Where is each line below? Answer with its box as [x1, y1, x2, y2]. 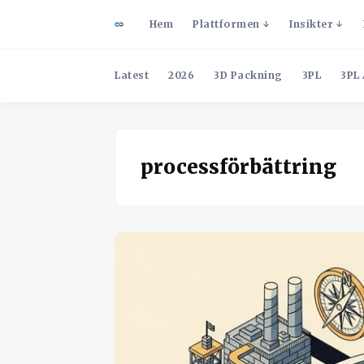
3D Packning [214, 69, 283, 81]
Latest [115, 69, 149, 81]
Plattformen [193, 18, 260, 30]
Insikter [289, 18, 333, 30]
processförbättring [141, 154, 336, 180]
